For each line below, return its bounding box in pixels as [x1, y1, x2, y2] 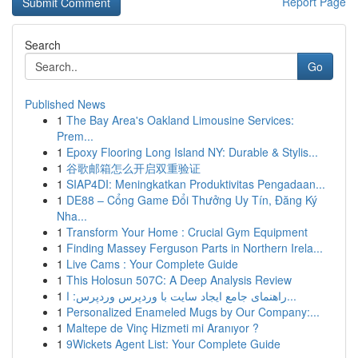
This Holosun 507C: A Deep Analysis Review [66, 272, 292, 288]
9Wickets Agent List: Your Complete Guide [66, 336, 280, 352]
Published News [25, 96, 105, 112]
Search [25, 37, 61, 53]
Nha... [57, 208, 87, 224]
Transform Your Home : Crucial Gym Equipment [66, 224, 308, 240]
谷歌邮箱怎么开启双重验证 [66, 160, 201, 176]
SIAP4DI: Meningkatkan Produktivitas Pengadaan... [66, 176, 325, 192]
